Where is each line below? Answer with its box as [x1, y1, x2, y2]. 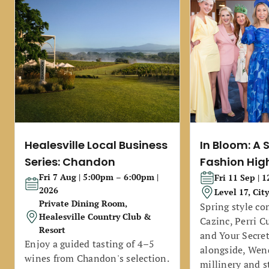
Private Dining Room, [39, 198, 127, 209]
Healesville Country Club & [39, 211, 151, 222]
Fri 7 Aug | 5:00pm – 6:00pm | [39, 171, 159, 183]
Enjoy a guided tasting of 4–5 [25, 237, 155, 250]
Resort [39, 224, 65, 235]
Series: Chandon [25, 154, 115, 169]
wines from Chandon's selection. [25, 252, 169, 265]
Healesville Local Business [25, 138, 168, 153]
